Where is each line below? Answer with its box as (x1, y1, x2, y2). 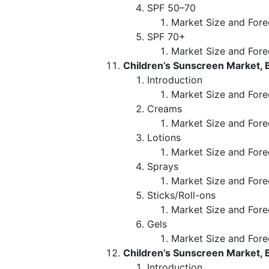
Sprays (147, 160, 178, 172)
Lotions (147, 131, 181, 144)
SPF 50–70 (147, 1, 196, 14)
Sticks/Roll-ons (147, 189, 216, 201)
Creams (147, 102, 182, 115)
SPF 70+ (147, 30, 186, 43)
